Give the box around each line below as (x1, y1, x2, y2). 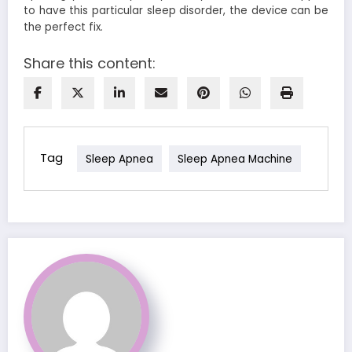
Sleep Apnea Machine (178, 151, 292, 167)
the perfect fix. (24, 20, 103, 35)
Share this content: (24, 53, 156, 74)
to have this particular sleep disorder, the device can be (24, 3, 328, 19)
